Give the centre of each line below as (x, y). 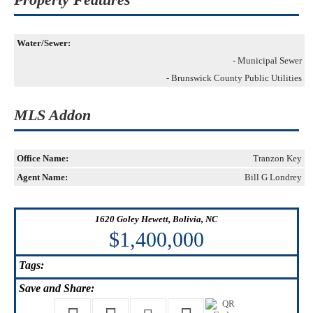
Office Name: (43, 158)
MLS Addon (52, 115)
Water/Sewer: (44, 43)
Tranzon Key (277, 158)
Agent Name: (42, 177)
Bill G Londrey (273, 177)
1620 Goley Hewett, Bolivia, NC (156, 219)
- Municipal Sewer (267, 60)
